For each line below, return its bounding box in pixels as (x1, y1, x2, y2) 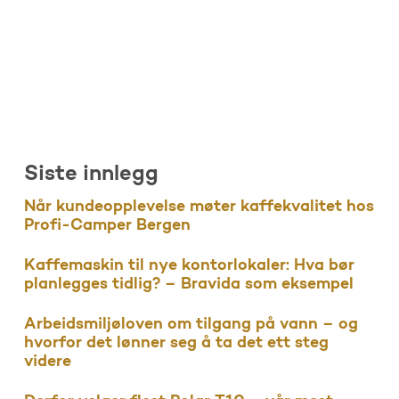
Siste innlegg (23, 164, 159, 186)
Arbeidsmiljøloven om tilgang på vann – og (23, 316, 358, 334)
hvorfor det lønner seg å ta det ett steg (23, 335, 329, 353)
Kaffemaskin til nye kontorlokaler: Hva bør (23, 257, 354, 275)
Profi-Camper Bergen (23, 217, 191, 235)
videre (23, 354, 71, 371)
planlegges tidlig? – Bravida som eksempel (23, 276, 354, 294)
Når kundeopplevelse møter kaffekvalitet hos (23, 199, 374, 216)
